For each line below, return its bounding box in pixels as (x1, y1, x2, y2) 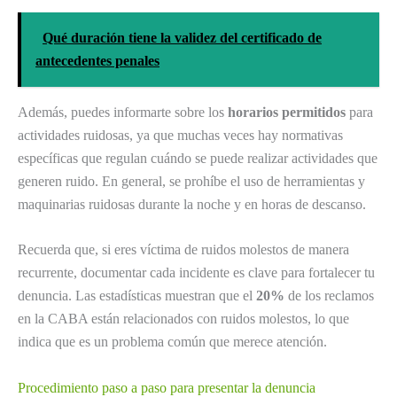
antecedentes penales (35, 52, 160, 68)
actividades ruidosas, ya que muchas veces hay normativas (18, 127, 343, 143)
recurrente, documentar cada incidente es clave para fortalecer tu (18, 265, 375, 281)
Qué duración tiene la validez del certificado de (43, 29, 322, 45)
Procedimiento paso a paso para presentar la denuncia (18, 379, 315, 395)
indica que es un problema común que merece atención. (18, 334, 327, 350)
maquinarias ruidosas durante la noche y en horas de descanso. (18, 196, 366, 212)
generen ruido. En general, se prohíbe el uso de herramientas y (18, 173, 365, 189)
